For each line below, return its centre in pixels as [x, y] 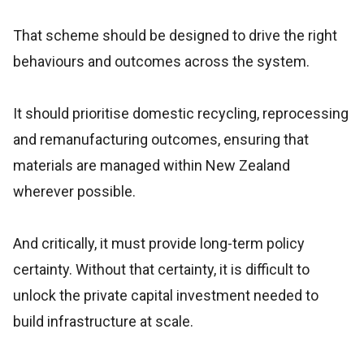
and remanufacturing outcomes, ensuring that [161, 139]
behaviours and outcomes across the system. [161, 61]
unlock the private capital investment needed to [166, 295]
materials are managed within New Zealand [152, 165]
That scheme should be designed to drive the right [175, 35]
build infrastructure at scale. [103, 321]
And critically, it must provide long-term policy [159, 243]
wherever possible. [74, 191]
